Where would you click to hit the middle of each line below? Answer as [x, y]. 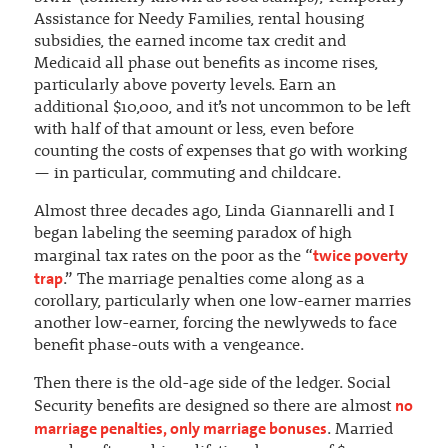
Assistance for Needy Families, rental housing [198, 20]
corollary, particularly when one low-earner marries [222, 302]
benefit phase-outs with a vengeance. [168, 346]
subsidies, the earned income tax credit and [189, 42]
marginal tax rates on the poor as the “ [173, 257]
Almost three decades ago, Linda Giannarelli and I [213, 212]
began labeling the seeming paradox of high [192, 234]
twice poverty [360, 256]
